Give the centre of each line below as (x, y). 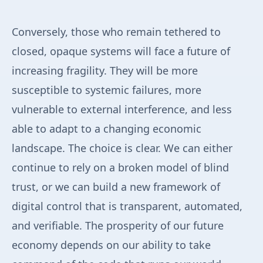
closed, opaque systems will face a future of (121, 51)
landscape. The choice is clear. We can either (122, 148)
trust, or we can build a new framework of (116, 187)
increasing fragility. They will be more (105, 71)
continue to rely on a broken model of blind (120, 168)
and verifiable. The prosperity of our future (118, 226)
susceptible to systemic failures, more (107, 90)
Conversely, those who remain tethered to (116, 32)
